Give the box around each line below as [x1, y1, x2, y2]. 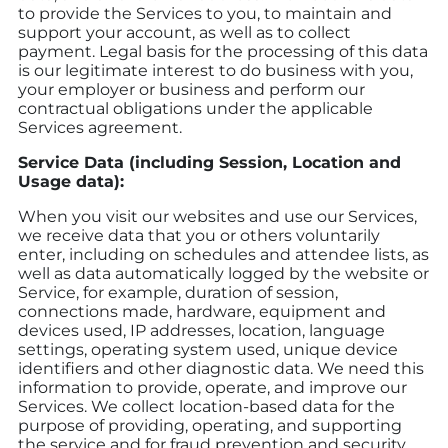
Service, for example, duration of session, [18, 282, 338, 302]
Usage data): [18, 171, 124, 191]
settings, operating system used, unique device [18, 339, 398, 359]
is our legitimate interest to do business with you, [18, 60, 413, 80]
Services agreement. [18, 117, 182, 137]
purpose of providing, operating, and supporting [18, 415, 402, 435]
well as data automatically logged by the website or [18, 263, 429, 283]
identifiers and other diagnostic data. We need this [18, 358, 424, 378]
